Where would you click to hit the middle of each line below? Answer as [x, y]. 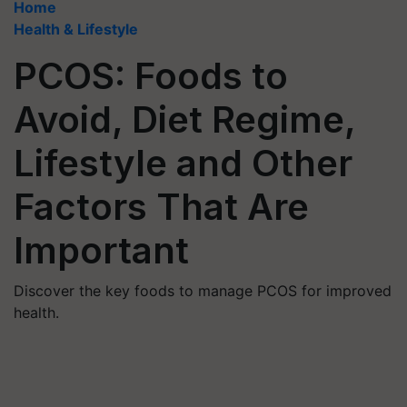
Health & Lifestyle [76, 29]
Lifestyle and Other [183, 163]
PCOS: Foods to [151, 76]
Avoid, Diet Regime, [184, 119]
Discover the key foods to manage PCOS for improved [203, 291]
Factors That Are [161, 207]
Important [101, 250]
